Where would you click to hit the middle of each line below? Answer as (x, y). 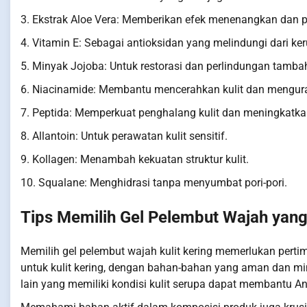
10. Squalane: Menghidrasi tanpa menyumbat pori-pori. (154, 183)
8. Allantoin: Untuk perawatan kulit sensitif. (124, 136)
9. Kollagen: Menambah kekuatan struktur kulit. (135, 160)
